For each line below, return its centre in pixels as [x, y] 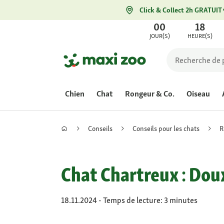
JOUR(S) [159, 36]
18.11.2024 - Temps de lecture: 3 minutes [129, 200]
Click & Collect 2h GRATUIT [180, 10]
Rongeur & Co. [150, 94]
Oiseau [198, 94]
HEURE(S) [200, 36]
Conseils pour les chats [166, 128]
